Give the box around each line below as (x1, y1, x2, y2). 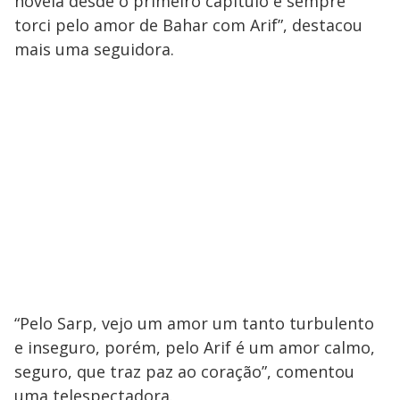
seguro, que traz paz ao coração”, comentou (14, 361, 354, 383)
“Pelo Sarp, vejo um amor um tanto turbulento (14, 312, 374, 335)
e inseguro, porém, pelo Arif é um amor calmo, (14, 337, 375, 359)
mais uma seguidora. (14, 38, 174, 61)
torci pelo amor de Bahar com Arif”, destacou (14, 14, 362, 37)
